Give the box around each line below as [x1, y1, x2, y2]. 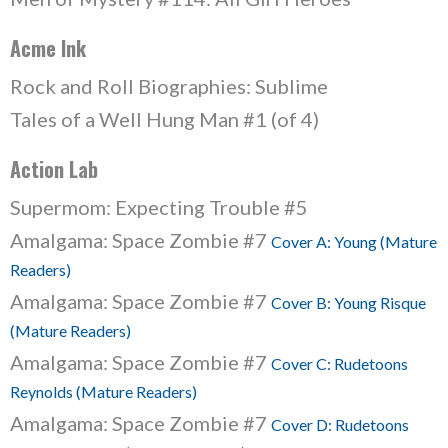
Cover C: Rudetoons [271, 354, 408, 373]
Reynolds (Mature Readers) [10, 382, 197, 401]
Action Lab [10, 154, 98, 184]
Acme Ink [10, 33, 86, 63]
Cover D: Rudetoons [271, 415, 409, 434]
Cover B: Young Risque [271, 293, 426, 312]
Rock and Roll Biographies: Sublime [10, 74, 328, 98]
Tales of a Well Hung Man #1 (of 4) [10, 107, 319, 131]
